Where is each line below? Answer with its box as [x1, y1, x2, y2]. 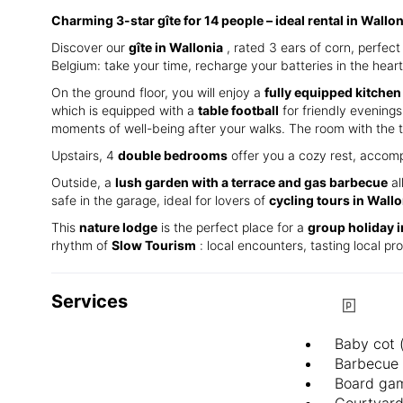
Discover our [51, 39, 129, 55]
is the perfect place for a [157, 219, 308, 235]
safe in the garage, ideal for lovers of [51, 192, 269, 208]
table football [198, 102, 279, 118]
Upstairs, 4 [51, 147, 118, 163]
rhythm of [51, 237, 112, 253]
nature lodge [79, 219, 157, 235]
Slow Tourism [112, 237, 196, 253]
